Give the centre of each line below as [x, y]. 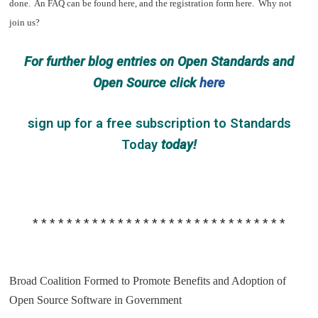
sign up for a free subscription [119, 124]
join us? [25, 23]
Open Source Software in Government [96, 300]
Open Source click [146, 83]
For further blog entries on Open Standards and [159, 61]
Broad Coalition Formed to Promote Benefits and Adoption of [148, 280]
